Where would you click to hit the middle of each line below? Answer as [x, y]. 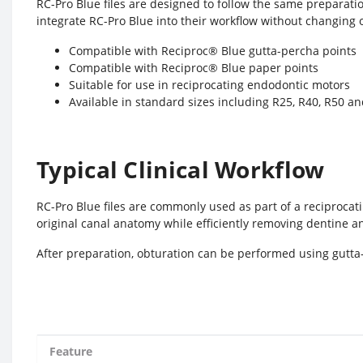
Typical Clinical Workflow [181, 169]
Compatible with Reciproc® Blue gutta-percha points [213, 51]
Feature [71, 351]
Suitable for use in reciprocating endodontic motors [209, 85]
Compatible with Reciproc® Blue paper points [194, 68]
